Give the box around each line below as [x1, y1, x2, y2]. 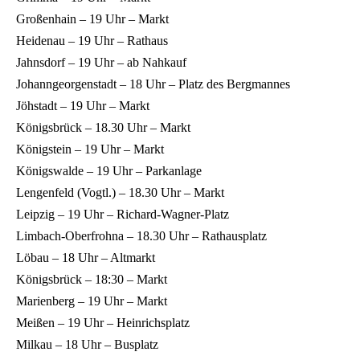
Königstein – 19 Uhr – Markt [16, 141, 164, 156]
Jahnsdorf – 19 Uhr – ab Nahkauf [16, 55, 186, 69]
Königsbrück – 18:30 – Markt [16, 272, 167, 286]
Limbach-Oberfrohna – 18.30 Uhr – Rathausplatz [16, 228, 267, 243]
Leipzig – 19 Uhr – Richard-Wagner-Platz [16, 207, 229, 221]
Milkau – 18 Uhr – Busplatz [16, 337, 158, 351]
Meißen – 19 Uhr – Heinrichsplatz [16, 315, 190, 329]
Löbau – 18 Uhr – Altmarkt [16, 250, 155, 264]
